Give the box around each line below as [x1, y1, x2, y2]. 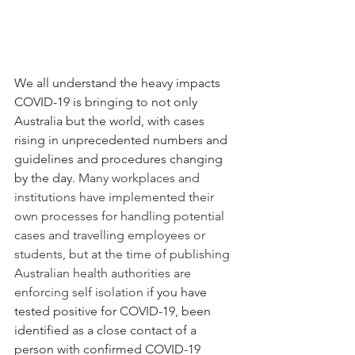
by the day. [14, 170, 78, 186]
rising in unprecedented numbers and [14, 132, 231, 148]
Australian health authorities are [14, 265, 194, 281]
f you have [150, 284, 210, 300]
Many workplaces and [78, 170, 203, 186]
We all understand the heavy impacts [14, 75, 223, 91]
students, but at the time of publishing [14, 246, 233, 262]
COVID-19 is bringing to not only [14, 94, 200, 110]
